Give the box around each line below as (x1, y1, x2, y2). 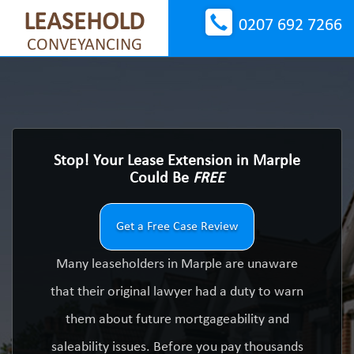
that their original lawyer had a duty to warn (51, 284, 303, 299)
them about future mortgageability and (65, 312, 289, 327)
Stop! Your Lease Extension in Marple (54, 153, 300, 169)
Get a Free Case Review (116, 220, 238, 233)
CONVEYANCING (26, 36, 142, 55)
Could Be (130, 171, 193, 186)
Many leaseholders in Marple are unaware (56, 257, 298, 272)
